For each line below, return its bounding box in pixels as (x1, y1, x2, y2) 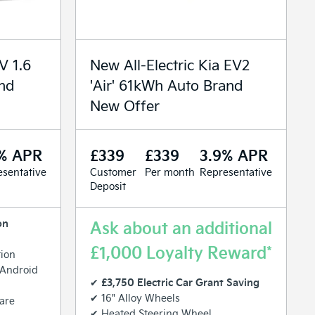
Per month (145, 165, 195, 179)
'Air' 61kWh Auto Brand (90, 75, 243, 94)
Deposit (90, 179, 126, 193)
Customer (90, 165, 136, 179)
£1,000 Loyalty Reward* (90, 240, 272, 262)
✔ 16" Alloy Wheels (90, 290, 180, 304)
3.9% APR (200, 144, 268, 165)
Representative (200, 165, 272, 179)
